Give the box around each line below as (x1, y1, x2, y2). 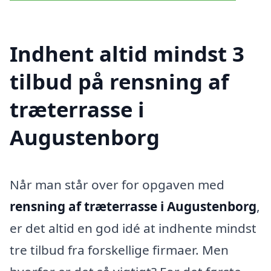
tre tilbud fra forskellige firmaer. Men (10, 241, 229, 258)
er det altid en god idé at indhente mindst (10, 219, 256, 237)
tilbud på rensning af (10, 67, 229, 96)
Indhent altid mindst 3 (10, 39, 244, 68)
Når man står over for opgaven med (10, 175, 224, 193)
